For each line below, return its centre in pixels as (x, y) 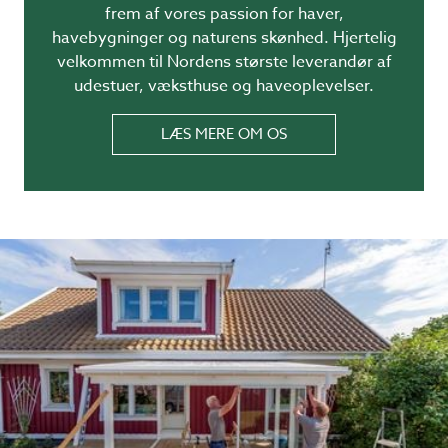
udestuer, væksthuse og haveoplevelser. (224, 86)
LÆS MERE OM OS (224, 134)
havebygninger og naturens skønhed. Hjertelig (224, 38)
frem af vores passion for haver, (224, 14)
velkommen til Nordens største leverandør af (224, 62)
